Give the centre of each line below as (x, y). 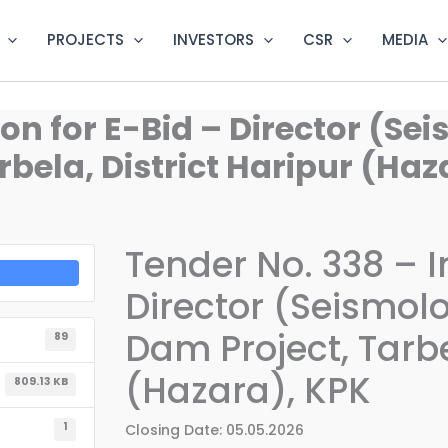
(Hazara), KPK (247, 390)
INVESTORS (213, 40)
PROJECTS (85, 40)
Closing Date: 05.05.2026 (214, 429)
